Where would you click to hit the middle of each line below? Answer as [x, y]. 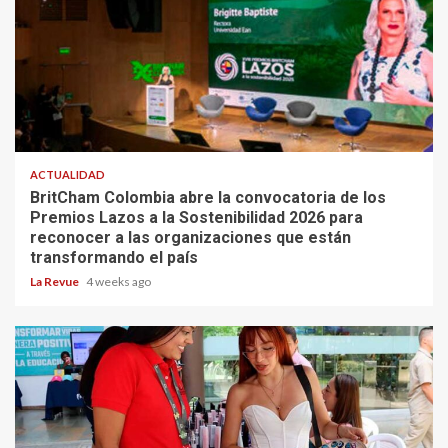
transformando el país [114, 258]
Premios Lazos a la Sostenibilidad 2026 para [196, 218]
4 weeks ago [118, 282]
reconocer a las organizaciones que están [190, 238]
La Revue [55, 282]
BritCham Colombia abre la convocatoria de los [208, 198]
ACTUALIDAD [67, 175]
